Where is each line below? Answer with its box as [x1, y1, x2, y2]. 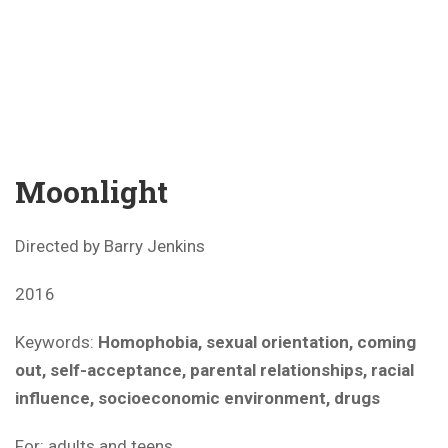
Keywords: [15, 331, 98, 352]
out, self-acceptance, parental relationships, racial [15, 359, 414, 380]
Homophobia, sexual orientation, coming [98, 331, 416, 352]
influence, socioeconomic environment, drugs [15, 387, 380, 408]
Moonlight [15, 171, 168, 211]
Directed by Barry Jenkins [15, 235, 205, 256]
